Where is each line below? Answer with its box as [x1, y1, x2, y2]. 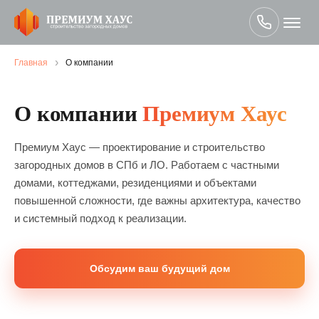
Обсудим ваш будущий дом [89, 263, 230, 274]
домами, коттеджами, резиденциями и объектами [14, 177, 256, 189]
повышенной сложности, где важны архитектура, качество [14, 194, 300, 206]
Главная [14, 58, 48, 68]
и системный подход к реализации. [14, 212, 187, 224]
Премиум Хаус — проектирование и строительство [14, 141, 265, 153]
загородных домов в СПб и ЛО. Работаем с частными [14, 159, 279, 171]
